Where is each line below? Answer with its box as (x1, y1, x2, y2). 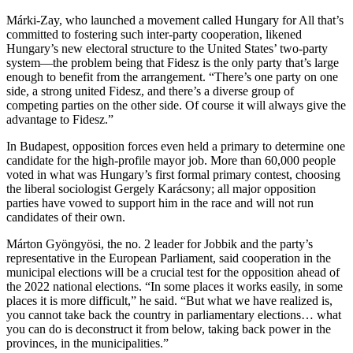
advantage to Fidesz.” (6, 112, 113, 126)
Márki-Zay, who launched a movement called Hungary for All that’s (6, 13, 344, 27)
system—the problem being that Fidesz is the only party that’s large (6, 55, 339, 69)
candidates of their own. (6, 210, 125, 224)
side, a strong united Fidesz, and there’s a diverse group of (6, 84, 294, 98)
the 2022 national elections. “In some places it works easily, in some (6, 279, 343, 293)
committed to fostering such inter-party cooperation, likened (6, 27, 302, 41)
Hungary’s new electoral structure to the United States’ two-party (6, 41, 328, 55)
